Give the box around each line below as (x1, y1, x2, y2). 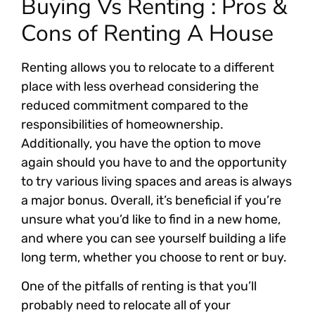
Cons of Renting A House (21, 18, 274, 49)
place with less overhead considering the (21, 78, 259, 94)
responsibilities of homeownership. (21, 116, 224, 132)
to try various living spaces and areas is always (21, 173, 292, 189)
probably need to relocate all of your (21, 297, 231, 314)
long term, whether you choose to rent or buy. (21, 249, 287, 265)
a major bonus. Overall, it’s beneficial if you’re (21, 192, 281, 208)
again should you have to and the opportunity (21, 154, 287, 170)
